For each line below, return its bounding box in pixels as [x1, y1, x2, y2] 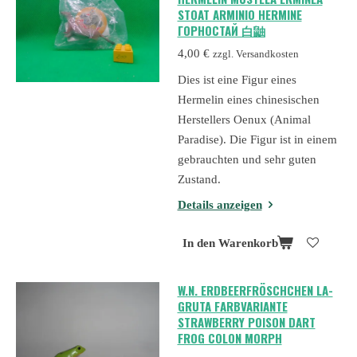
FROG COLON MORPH [177, 329, 282, 347]
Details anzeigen [177, 198, 262, 211]
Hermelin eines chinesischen [177, 92, 320, 106]
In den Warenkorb [182, 236, 278, 249]
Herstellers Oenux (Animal [177, 112, 311, 126]
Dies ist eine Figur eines [177, 73, 296, 86]
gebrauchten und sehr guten [177, 152, 316, 166]
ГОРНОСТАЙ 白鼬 [177, 21, 265, 39]
